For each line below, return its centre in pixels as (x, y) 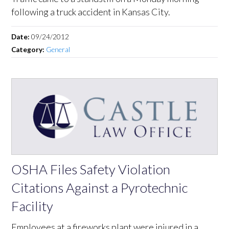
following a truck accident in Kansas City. (91, 12)
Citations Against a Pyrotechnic (100, 187)
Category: (29, 49)
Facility (32, 206)
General (58, 49)
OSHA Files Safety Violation (91, 169)
